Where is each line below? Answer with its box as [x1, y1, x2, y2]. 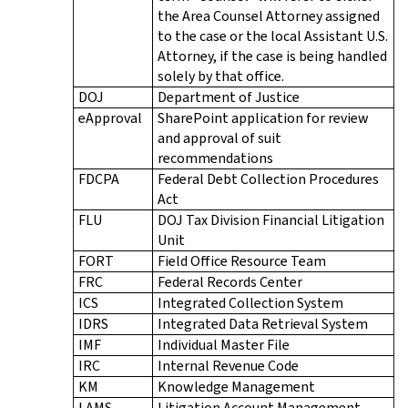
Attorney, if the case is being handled [158, 46, 387, 66]
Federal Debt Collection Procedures [158, 168, 379, 189]
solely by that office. [158, 66, 284, 86]
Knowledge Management [158, 376, 315, 396]
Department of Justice [158, 87, 300, 107]
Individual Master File [158, 334, 290, 354]
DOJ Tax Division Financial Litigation [158, 209, 384, 229]
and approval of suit [158, 127, 281, 148]
